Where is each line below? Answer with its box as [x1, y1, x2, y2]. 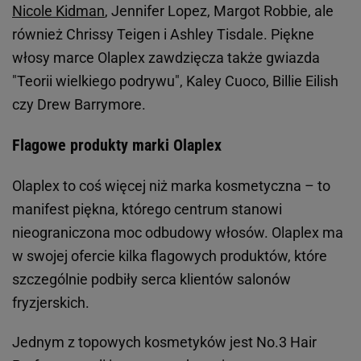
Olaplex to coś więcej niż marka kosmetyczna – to [12, 177, 330, 195]
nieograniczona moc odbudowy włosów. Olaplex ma [12, 224, 343, 242]
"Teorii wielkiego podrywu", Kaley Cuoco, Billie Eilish [12, 73, 338, 90]
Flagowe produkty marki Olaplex [12, 135, 222, 156]
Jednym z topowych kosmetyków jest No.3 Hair [12, 334, 317, 351]
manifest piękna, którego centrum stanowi [12, 201, 282, 218]
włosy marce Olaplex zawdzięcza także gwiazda [12, 49, 320, 67]
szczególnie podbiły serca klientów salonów [12, 271, 291, 288]
